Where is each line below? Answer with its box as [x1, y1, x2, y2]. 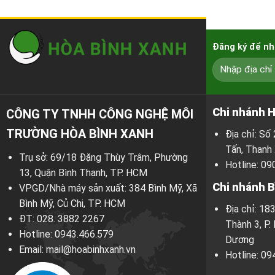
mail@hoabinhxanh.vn [45, 243, 136, 255]
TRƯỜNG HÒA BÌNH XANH [6, 126, 153, 141]
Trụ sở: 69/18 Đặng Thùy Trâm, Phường [18, 151, 188, 163]
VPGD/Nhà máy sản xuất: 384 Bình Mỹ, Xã [18, 182, 197, 194]
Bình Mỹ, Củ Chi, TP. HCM [18, 197, 125, 209]
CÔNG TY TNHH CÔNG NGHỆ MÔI [6, 106, 193, 122]
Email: [18, 243, 46, 255]
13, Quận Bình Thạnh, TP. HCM [18, 166, 147, 179]
